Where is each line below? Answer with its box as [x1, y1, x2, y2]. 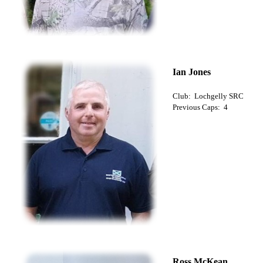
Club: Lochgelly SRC [172, 92, 244, 101]
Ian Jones [172, 67, 211, 77]
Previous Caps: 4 [172, 103, 228, 112]
